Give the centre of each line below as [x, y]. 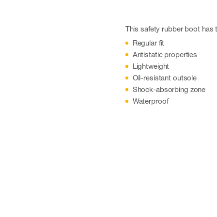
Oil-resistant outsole [165, 77]
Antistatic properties [165, 54]
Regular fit [148, 43]
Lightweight [151, 66]
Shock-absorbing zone [169, 89]
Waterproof [150, 101]
